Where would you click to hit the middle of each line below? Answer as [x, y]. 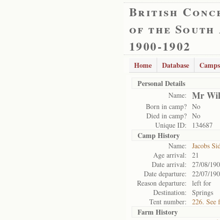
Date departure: [165, 174]
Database [176, 65]
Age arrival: [170, 155]
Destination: [170, 192]
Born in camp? [166, 106]
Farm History [158, 212]
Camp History [159, 135]
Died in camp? [166, 116]
